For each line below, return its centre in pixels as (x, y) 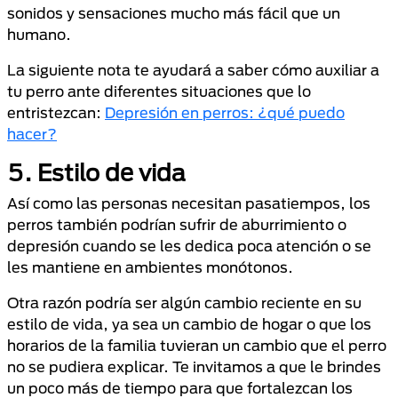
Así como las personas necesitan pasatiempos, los (189, 203)
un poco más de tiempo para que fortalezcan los (180, 388)
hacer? (32, 134)
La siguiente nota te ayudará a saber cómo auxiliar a (193, 70)
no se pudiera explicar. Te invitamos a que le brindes (194, 366)
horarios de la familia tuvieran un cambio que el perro (197, 345)
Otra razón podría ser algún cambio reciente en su (184, 302)
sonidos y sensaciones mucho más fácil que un (174, 13)
